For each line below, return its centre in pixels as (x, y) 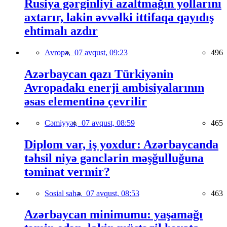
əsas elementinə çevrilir (86, 101)
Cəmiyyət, (63, 123)
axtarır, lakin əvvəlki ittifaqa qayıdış (119, 17)
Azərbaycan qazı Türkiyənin (99, 74)
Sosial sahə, (65, 193)
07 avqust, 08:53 (113, 193)
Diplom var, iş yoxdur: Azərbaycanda (121, 144)
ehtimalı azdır (61, 31)
